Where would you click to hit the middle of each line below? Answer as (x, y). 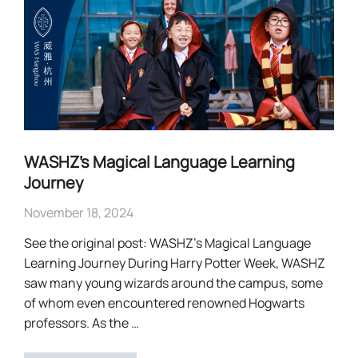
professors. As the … (82, 323)
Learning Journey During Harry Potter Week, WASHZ (175, 263)
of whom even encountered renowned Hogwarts (164, 303)
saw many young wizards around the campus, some (173, 283)
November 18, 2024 (79, 213)
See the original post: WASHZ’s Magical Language (167, 243)
